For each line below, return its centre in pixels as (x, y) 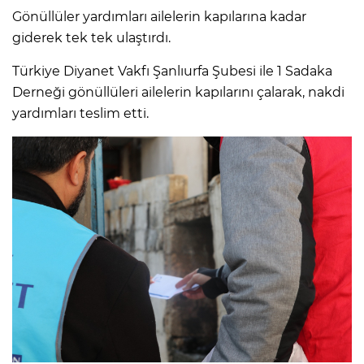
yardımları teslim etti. (80, 114)
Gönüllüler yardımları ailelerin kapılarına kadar (159, 17)
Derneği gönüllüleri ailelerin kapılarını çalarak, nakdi (178, 93)
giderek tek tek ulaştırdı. (91, 38)
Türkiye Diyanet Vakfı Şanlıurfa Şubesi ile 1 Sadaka (172, 71)
